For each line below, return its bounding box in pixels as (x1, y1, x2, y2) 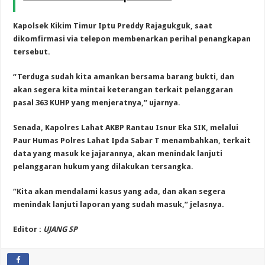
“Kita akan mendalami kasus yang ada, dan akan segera (13, 186, 226, 196)
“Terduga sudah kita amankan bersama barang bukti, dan (13, 72, 235, 81)
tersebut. (13, 47, 51, 56)
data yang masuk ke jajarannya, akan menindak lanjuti (13, 148, 223, 158)
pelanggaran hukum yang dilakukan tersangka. (13, 161, 194, 171)
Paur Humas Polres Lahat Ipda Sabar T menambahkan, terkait (13, 135, 251, 145)
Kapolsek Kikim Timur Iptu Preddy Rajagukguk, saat (13, 21, 213, 30)
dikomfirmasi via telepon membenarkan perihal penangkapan (13, 34, 251, 43)
